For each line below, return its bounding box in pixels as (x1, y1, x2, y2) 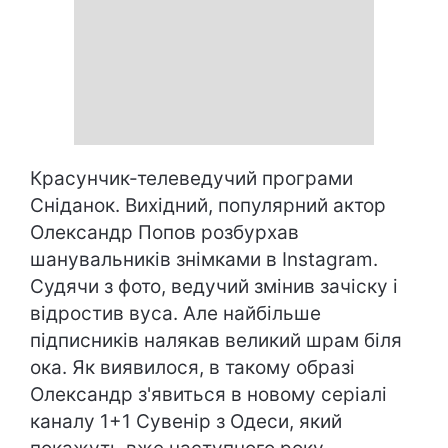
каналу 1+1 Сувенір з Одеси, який (30, 410, 342, 433)
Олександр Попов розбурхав (30, 221, 299, 244)
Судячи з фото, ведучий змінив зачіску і (30, 275, 398, 298)
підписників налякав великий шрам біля (30, 329, 402, 352)
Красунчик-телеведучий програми (30, 167, 353, 190)
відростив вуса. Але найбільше (30, 302, 321, 325)
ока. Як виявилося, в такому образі (30, 356, 355, 379)
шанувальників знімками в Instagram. (30, 248, 378, 271)
